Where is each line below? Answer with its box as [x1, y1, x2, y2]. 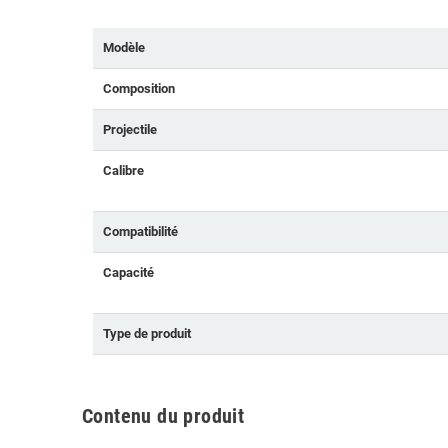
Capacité [103, 265, 154, 281]
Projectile [103, 122, 157, 138]
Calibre [103, 163, 144, 179]
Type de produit [103, 326, 191, 342]
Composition [103, 81, 175, 97]
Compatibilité [103, 224, 178, 240]
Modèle [103, 40, 145, 56]
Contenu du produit [82, 404, 245, 429]
